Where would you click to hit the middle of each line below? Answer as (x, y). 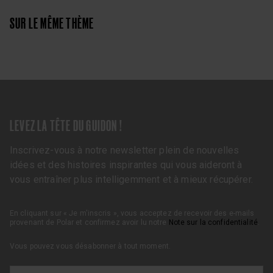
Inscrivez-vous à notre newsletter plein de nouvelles (125, 150)
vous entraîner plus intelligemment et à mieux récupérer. (131, 179)
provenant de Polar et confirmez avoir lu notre (89, 222)
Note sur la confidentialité (213, 222)
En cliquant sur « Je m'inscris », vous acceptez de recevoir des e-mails (132, 213)
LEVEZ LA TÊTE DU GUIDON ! (66, 126)
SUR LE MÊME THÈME (52, 23)
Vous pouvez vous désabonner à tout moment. (90, 246)
